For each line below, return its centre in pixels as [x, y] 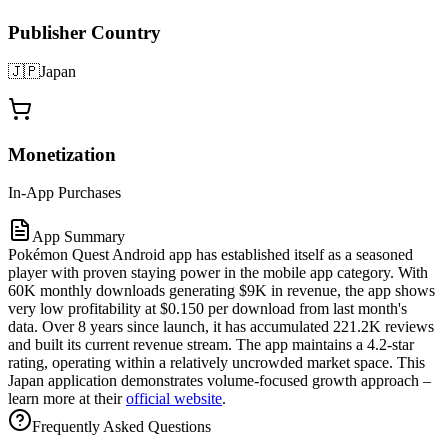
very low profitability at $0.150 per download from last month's [207, 309]
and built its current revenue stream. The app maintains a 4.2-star [211, 345]
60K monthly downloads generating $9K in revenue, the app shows [221, 291]
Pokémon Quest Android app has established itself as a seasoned [210, 255]
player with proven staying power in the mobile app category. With [218, 273]
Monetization [62, 154]
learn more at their [67, 399]
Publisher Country [84, 33]
